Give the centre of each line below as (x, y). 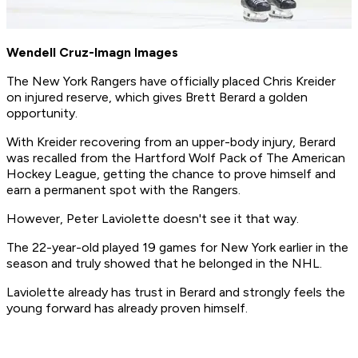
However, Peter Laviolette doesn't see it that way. (154, 219)
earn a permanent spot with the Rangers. (125, 190)
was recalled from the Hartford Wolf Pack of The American (176, 158)
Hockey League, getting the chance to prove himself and (171, 174)
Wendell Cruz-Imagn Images (92, 53)
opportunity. (44, 113)
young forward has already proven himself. (129, 308)
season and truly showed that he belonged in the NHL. (166, 264)
